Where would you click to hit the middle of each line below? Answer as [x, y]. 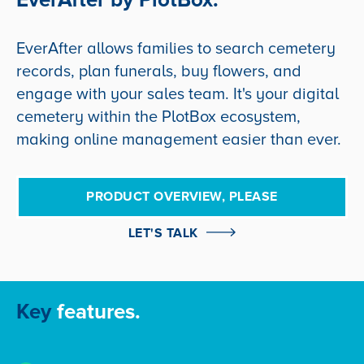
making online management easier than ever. [179, 139]
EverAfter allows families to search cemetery [176, 48]
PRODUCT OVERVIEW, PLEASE [182, 196]
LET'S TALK [163, 233]
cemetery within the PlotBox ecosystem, [158, 117]
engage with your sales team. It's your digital [178, 94]
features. [99, 312]
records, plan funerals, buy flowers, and [159, 71]
